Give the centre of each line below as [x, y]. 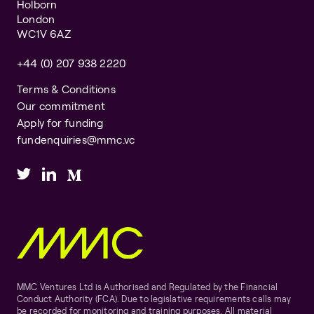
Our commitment [61, 106]
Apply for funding [60, 123]
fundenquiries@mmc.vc [76, 139]
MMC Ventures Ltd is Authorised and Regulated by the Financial [148, 287]
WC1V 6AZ [44, 34]
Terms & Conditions [66, 89]
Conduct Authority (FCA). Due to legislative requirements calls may [154, 299]
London [36, 19]
